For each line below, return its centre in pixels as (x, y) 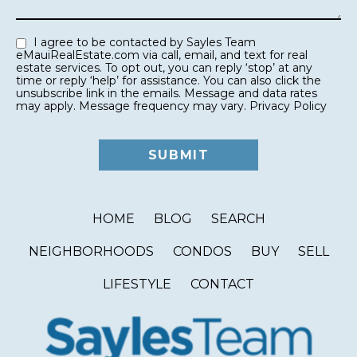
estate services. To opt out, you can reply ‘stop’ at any (61, 68)
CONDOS (202, 252)
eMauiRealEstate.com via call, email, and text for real (162, 55)
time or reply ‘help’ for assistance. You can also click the (110, 81)
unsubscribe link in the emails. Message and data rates (167, 94)
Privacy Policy (288, 106)
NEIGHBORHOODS (91, 252)
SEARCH (238, 219)
